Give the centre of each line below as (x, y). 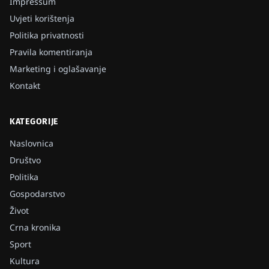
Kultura (25, 261)
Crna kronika (35, 227)
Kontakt (25, 86)
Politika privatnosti (47, 35)
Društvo (25, 160)
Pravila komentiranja (51, 52)
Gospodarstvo (37, 194)
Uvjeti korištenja (42, 18)
